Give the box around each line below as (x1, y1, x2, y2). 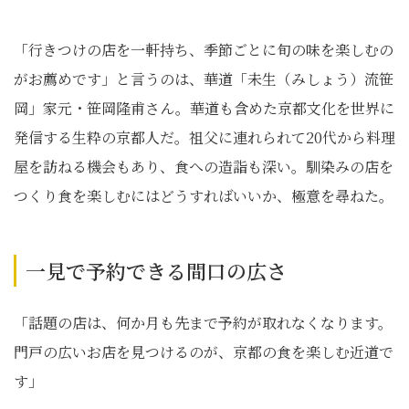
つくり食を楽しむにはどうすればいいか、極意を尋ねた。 (14, 185, 393, 206)
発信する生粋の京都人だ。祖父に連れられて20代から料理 (14, 127, 395, 148)
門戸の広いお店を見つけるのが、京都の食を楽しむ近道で (14, 341, 393, 362)
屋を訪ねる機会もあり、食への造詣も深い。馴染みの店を (14, 156, 393, 177)
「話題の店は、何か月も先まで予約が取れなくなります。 (14, 312, 393, 333)
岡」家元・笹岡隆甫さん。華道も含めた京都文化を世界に (14, 98, 394, 119)
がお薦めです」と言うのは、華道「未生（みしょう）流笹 (14, 68, 393, 89)
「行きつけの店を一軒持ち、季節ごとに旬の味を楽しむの (14, 39, 393, 60)
